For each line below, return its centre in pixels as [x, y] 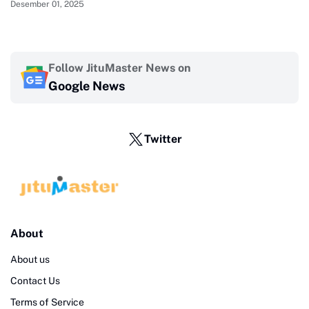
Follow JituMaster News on [119, 68]
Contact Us [35, 281]
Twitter [163, 139]
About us [30, 260]
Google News [87, 86]
